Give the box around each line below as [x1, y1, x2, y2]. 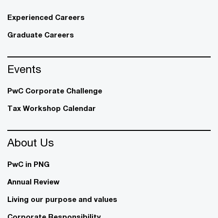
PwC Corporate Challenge [7, 86, 102, 95]
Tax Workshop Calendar [7, 103, 96, 112]
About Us [7, 135, 54, 149]
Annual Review [7, 177, 59, 186]
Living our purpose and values [7, 194, 117, 203]
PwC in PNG [7, 159, 50, 168]
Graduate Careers [7, 30, 74, 39]
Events [7, 62, 41, 75]
